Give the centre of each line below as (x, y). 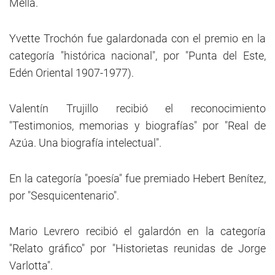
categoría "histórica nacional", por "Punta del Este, (137, 56)
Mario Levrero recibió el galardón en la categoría (137, 231)
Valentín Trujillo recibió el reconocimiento (137, 108)
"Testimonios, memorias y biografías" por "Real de (137, 126)
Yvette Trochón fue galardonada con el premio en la (137, 38)
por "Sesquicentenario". (64, 196)
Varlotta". (31, 265)
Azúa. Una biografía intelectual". (85, 143)
